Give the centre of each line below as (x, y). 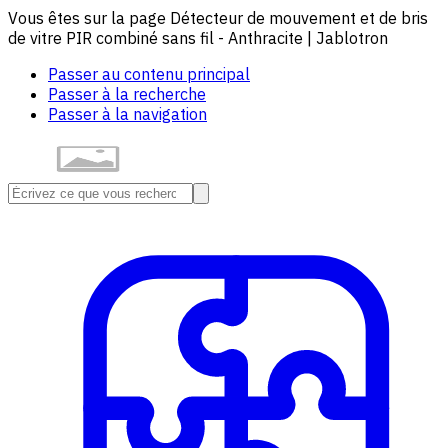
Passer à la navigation (127, 114)
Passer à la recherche (127, 94)
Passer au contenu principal (149, 74)
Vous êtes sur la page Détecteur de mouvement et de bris (218, 18)
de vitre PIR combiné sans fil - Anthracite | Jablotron (198, 38)
